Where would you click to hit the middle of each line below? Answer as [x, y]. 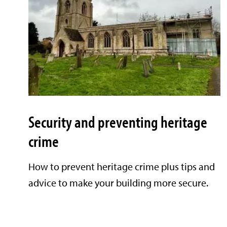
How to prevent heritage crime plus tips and [122, 167]
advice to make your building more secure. [118, 183]
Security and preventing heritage [118, 122]
